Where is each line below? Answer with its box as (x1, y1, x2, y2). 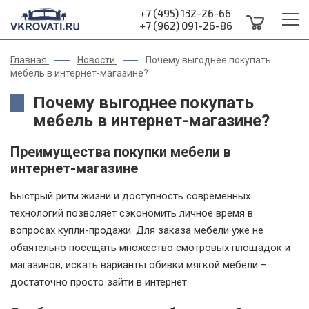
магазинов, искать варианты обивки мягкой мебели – (10, 259, 267, 271)
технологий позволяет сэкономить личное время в (10, 207, 253, 219)
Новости (77, 54, 115, 66)
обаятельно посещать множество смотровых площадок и (10, 241, 290, 254)
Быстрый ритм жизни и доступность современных (10, 190, 250, 202)
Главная (10, 54, 47, 66)
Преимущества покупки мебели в (10, 143, 231, 160)
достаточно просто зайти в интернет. (10, 276, 189, 288)
